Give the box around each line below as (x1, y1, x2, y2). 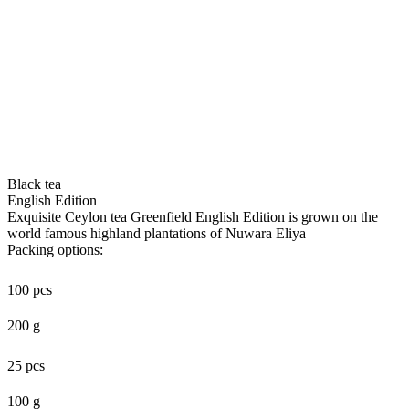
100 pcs (7, 281, 52, 298)
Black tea (7, 175, 61, 192)
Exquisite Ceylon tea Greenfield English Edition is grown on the (7, 208, 378, 225)
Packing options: (7, 241, 103, 257)
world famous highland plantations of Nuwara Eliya (7, 225, 306, 241)
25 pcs (7, 357, 45, 373)
